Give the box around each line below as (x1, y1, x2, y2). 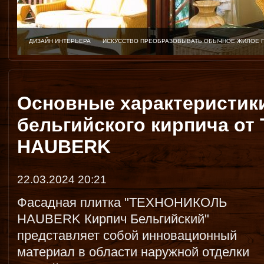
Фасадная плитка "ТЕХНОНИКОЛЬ (17, 195, 227, 210)
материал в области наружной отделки (17, 245, 249, 259)
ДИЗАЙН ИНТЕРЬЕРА (29, 38, 91, 44)
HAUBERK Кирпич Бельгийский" (17, 212, 209, 226)
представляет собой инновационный (17, 228, 237, 243)
